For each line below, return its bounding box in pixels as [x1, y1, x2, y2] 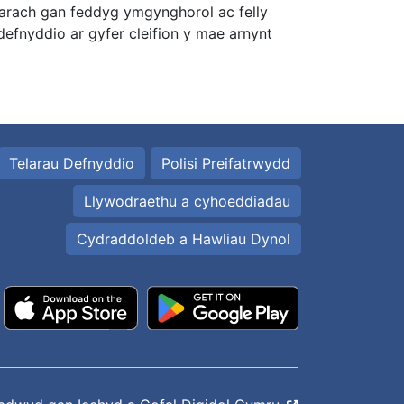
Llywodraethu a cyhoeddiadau [84, 191, 290, 210]
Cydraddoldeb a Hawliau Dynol [77, 229, 290, 248]
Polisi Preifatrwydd [161, 153, 290, 172]
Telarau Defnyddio [9, 153, 134, 172]
